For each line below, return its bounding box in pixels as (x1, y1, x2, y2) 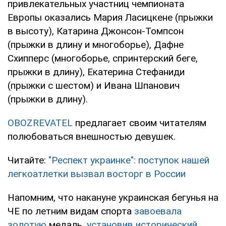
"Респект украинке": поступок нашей (48, 154, 209, 166)
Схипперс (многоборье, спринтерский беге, (8, 52, 198, 64)
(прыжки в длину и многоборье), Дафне (8, 38, 184, 50)
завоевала (134, 205, 182, 217)
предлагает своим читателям (73, 117, 206, 129)
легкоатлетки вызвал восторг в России (8, 167, 186, 180)
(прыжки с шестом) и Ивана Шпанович (8, 79, 180, 91)
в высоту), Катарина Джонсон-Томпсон (8, 25, 184, 37)
